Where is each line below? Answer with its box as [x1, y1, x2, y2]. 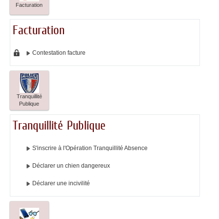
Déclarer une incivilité [32, 180, 90, 187]
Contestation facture [32, 49, 86, 57]
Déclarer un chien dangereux [32, 162, 110, 170]
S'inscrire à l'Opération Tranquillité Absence [32, 145, 148, 152]
